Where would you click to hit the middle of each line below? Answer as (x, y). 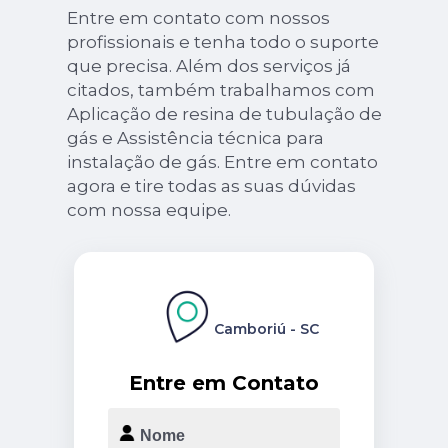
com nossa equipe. (148, 209)
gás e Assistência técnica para (195, 137)
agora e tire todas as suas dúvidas (211, 185)
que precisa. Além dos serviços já (208, 65)
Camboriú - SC (266, 328)
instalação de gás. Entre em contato (222, 161)
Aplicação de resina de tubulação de (224, 113)
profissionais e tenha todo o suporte (222, 41)
